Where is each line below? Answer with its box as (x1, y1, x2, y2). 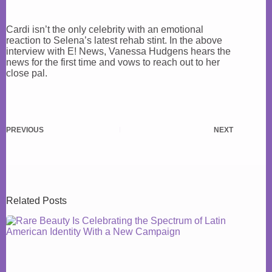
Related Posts (6, 195, 67, 206)
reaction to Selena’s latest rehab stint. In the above (6, 35, 222, 46)
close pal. (6, 68, 47, 78)
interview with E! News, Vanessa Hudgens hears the (6, 46, 231, 56)
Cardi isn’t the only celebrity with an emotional (6, 24, 203, 35)
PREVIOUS (6, 126, 44, 134)
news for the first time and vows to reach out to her (6, 57, 220, 67)
